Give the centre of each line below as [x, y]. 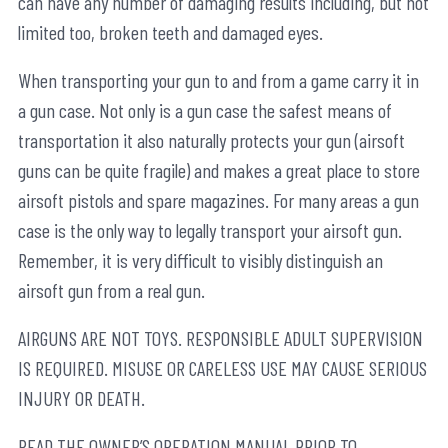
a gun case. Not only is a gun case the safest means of [205, 110]
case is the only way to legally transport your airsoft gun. [210, 230]
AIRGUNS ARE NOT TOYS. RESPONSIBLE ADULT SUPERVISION [220, 338]
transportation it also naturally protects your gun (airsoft [211, 140]
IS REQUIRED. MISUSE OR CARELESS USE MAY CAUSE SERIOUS [222, 368]
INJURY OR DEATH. [81, 398]
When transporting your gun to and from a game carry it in [218, 80]
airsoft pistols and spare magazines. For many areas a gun [218, 200]
